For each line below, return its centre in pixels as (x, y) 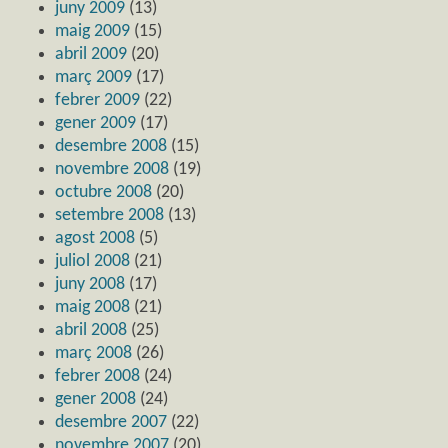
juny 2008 (90, 284)
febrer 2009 (97, 100)
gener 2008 (95, 399)
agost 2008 (95, 238)
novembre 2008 (112, 169)
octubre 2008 (103, 192)
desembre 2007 (111, 422)
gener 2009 (95, 123)
